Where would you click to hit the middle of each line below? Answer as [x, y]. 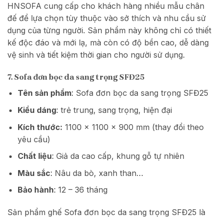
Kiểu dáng [37, 110]
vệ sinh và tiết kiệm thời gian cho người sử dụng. [96, 55]
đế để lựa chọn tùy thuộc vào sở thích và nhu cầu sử [107, 18]
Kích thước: [40, 127]
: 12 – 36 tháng [80, 190]
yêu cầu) [34, 139]
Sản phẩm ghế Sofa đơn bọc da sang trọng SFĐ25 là [106, 212]
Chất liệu [34, 156]
